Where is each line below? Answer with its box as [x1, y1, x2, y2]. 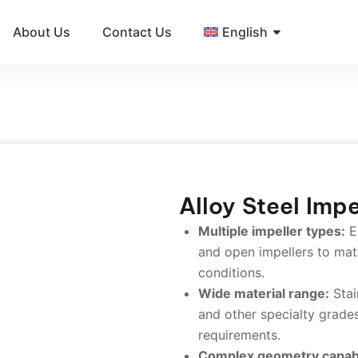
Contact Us [102, 24, 173, 40]
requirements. [198, 327, 280, 343]
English [222, 24, 268, 40]
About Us [13, 24, 71, 40]
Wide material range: [198, 285, 329, 301]
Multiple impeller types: [198, 223, 345, 239]
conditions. [198, 265, 265, 280]
